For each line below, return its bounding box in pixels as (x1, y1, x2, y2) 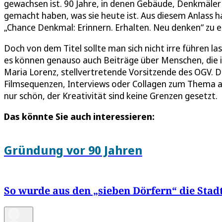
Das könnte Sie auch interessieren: (4, 111, 155, 123)
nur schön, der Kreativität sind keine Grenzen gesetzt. (4, 90, 218, 102)
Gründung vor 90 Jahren (4, 142, 142, 159)
